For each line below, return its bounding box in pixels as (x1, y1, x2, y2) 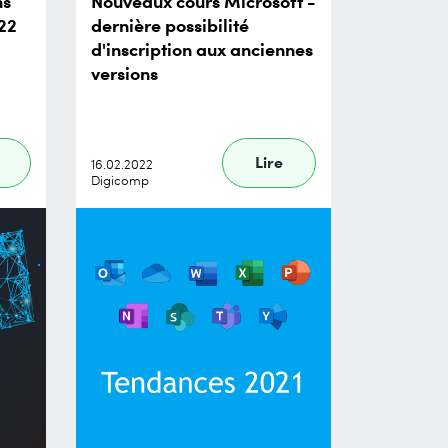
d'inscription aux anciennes (91, 35, 313, 61)
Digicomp (91, 171, 149, 189)
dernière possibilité (91, 11, 249, 37)
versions (91, 59, 158, 85)
